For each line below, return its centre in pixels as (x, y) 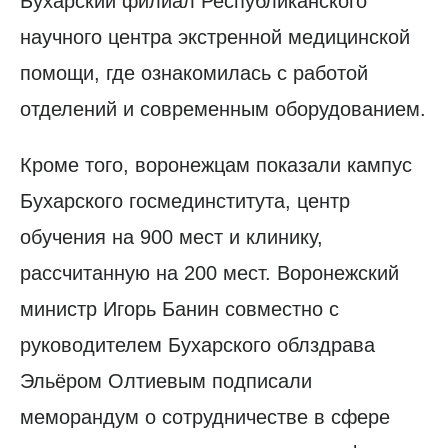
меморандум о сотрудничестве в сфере (205, 416)
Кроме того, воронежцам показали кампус (216, 164)
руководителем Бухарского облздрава (197, 344)
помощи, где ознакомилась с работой (194, 72)
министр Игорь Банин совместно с (179, 308)
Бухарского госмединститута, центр (185, 200)
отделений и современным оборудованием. (223, 108)
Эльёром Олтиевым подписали (166, 380)
